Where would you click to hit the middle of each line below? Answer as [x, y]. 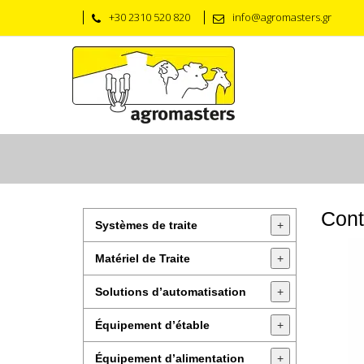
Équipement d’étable [152, 325]
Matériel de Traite [143, 258]
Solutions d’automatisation [171, 292]
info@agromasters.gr [282, 17]
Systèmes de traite [146, 225]
